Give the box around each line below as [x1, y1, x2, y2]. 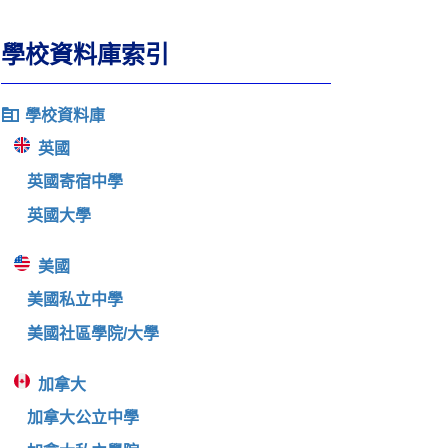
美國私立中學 [26, 291, 123, 308]
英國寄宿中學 [26, 173, 123, 190]
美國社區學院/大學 [26, 325, 159, 342]
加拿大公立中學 [26, 409, 139, 426]
